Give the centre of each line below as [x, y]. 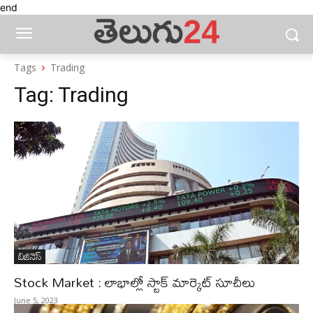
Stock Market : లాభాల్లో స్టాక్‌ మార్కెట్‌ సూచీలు [135, 282]
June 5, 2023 [36, 300]
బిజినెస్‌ [30, 256]
